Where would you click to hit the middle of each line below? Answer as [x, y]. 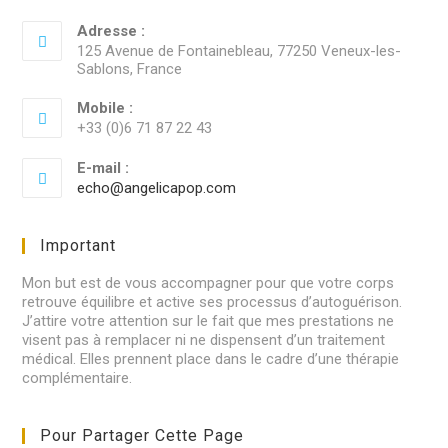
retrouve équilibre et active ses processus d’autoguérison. [212, 302]
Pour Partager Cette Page [142, 435]
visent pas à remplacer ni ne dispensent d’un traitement [204, 340]
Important [78, 245]
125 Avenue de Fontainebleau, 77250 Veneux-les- [239, 51]
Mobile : [105, 108]
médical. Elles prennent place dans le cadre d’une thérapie [211, 359]
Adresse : [111, 31]
